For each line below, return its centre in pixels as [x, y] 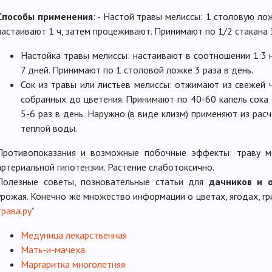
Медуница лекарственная [74, 235]
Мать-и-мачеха [53, 250]
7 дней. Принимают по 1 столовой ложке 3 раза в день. [137, 70]
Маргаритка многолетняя [73, 264]
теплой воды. [49, 128]
